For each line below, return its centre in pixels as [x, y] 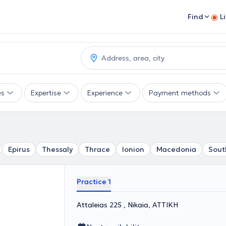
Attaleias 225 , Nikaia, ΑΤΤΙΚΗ [127, 205]
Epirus [19, 149]
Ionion [133, 149]
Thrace [97, 149]
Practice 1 [94, 182]
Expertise [46, 93]
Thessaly [57, 149]
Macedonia [176, 149]
